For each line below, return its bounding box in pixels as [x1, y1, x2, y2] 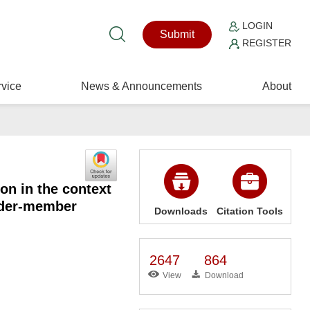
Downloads [154, 206, 208, 217]
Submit [160, 28, 195, 40]
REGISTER [239, 37, 292, 48]
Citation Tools [216, 206, 283, 217]
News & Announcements [81, 80, 203, 92]
